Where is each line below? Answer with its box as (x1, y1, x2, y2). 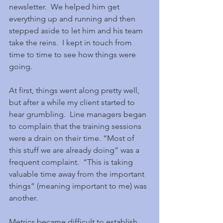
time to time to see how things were (9, 50, 138, 59)
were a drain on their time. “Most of (9, 133, 136, 143)
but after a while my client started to (9, 98, 137, 107)
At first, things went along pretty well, (9, 86, 141, 95)
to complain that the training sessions (9, 121, 143, 131)
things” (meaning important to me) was (9, 181, 149, 191)
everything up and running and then (9, 14, 137, 23)
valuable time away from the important (9, 169, 146, 179)
